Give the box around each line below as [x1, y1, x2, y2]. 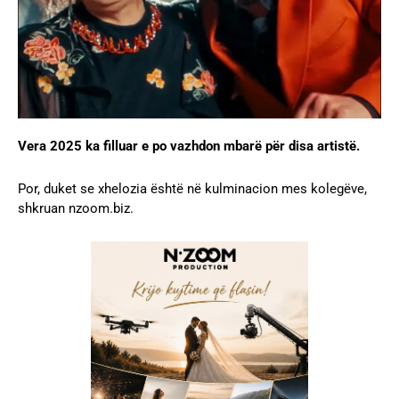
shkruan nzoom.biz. [18, 199, 134, 216]
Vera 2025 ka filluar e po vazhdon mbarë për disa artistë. [18, 137, 360, 154]
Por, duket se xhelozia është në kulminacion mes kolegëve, [18, 180, 367, 197]
